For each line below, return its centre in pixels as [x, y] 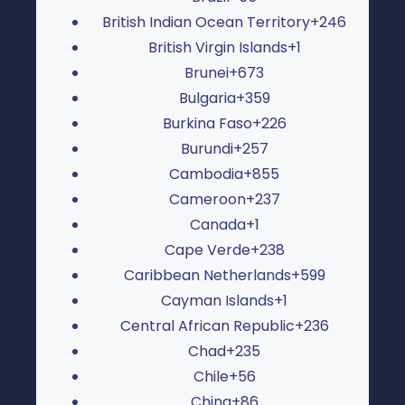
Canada [217, 224]
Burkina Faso [207, 123]
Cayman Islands [217, 300]
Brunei [207, 72]
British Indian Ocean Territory [206, 22]
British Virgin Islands [217, 47]
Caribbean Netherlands [207, 275]
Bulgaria [207, 98]
